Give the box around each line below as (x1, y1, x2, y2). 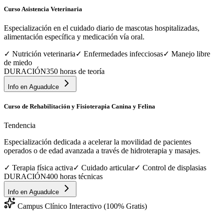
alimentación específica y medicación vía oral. (4, 32, 145, 41)
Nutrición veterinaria (12, 49, 75, 58)
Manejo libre (171, 49, 210, 58)
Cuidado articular (81, 163, 134, 172)
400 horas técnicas (46, 172, 103, 181)
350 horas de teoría (46, 67, 105, 75)
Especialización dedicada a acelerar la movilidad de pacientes (4, 138, 191, 146)
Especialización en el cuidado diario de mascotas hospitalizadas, (4, 23, 200, 32)
